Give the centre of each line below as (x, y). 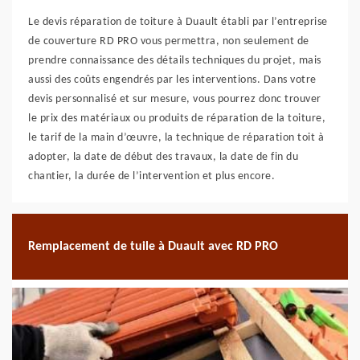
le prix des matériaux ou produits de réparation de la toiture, (177, 119)
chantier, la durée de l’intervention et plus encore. (151, 176)
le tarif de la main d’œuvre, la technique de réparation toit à (176, 138)
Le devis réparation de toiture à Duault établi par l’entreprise (178, 22)
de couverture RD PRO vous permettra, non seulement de (169, 41)
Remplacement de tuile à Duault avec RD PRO (153, 246)
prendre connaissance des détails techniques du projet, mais (175, 61)
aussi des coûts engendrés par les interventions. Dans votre (172, 80)
